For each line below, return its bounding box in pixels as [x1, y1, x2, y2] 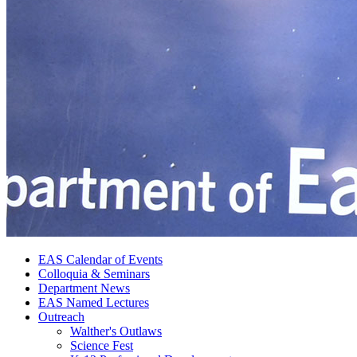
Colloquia [38, 266, 91, 280]
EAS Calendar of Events [38, 252, 163, 266]
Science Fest [70, 338, 133, 352]
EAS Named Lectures [38, 295, 149, 309]
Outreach [38, 309, 84, 324]
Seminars [100, 266, 150, 280]
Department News [38, 280, 130, 295]
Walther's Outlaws [70, 324, 162, 338]
